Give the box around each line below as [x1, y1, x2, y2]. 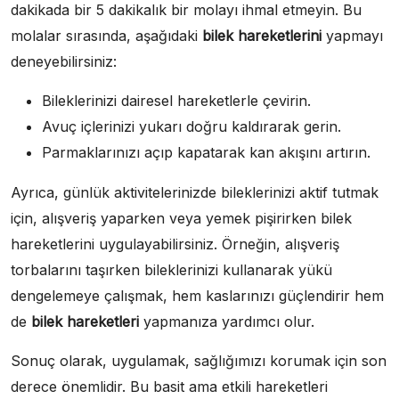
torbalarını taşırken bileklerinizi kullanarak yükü [11, 261, 332, 280]
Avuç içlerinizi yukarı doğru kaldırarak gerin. [42, 118, 341, 136]
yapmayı [322, 27, 383, 45]
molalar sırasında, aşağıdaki [11, 27, 202, 45]
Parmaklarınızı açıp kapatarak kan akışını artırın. [42, 143, 370, 162]
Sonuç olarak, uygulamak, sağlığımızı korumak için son [11, 352, 387, 370]
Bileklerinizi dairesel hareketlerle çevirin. [42, 92, 311, 110]
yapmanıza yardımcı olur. [139, 313, 314, 331]
